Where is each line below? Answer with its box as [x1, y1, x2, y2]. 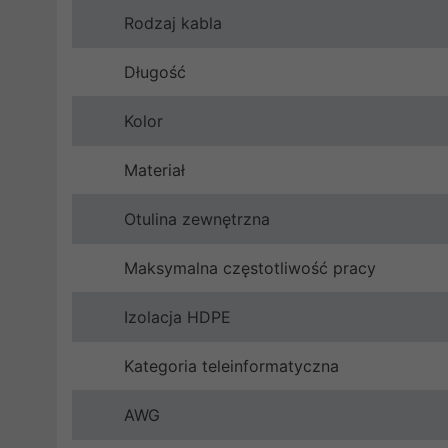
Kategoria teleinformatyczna [124, 355, 339, 376]
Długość [124, 61, 186, 82]
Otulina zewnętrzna [124, 208, 270, 229]
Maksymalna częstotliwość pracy [124, 257, 376, 278]
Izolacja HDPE [124, 306, 231, 327]
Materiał [124, 159, 185, 180]
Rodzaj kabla [124, 12, 222, 33]
